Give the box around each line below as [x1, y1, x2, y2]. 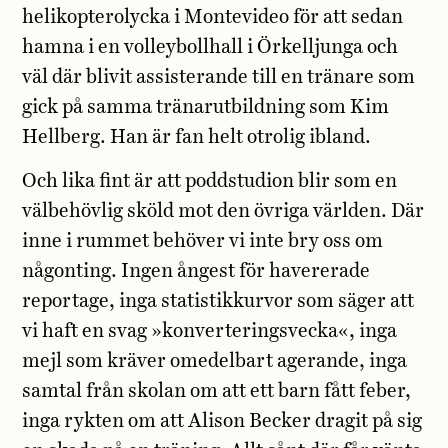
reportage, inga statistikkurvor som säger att [22, 292, 415, 311]
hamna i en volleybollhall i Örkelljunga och [22, 37, 399, 57]
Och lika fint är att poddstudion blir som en [22, 172, 398, 191]
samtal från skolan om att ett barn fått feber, [22, 382, 412, 401]
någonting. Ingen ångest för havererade [22, 262, 371, 281]
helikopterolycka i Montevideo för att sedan [22, 7, 404, 27]
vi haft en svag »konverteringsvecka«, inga [22, 322, 398, 341]
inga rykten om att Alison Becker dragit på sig [22, 412, 423, 431]
